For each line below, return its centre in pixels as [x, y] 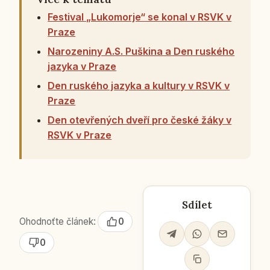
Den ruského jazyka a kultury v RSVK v [139, 85]
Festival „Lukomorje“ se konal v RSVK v [140, 17]
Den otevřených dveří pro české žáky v [140, 120]
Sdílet [197, 205]
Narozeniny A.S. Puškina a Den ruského [141, 51]
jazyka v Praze [82, 66]
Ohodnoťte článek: [58, 221]
